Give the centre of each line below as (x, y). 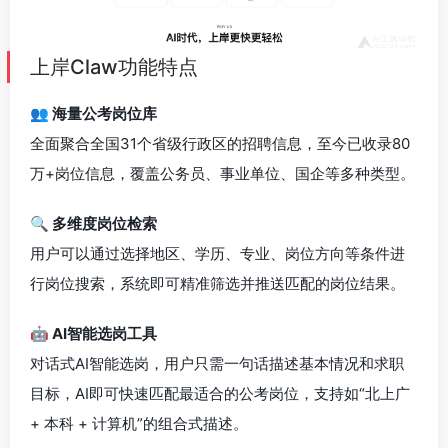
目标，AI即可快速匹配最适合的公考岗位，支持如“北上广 (220, 393)
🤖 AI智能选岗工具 (93, 333)
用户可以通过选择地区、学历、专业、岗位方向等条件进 (217, 253)
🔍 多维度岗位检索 (93, 223)
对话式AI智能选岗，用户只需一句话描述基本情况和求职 (217, 363)
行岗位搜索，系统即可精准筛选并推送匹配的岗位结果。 (217, 283)
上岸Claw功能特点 (114, 66)
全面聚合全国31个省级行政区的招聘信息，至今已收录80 (220, 143)
